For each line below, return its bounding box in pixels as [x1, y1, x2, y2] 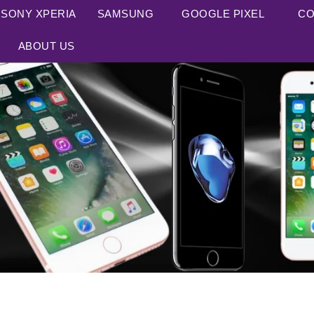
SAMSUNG [97, 8, 154, 20]
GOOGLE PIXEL [182, 8, 265, 20]
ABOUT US [18, 40, 75, 52]
